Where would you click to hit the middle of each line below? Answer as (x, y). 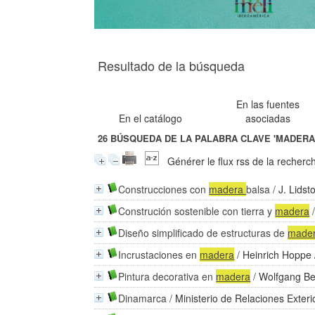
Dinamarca (143, 298)
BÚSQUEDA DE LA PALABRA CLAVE (191, 139)
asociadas (268, 118)
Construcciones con (164, 189)
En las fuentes (268, 104)
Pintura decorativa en (167, 276)
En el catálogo (151, 118)
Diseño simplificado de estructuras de (203, 233)
